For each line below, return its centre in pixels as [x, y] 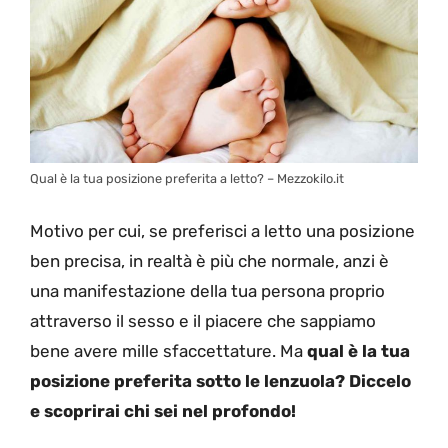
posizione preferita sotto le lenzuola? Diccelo [220, 380]
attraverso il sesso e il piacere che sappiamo [203, 320]
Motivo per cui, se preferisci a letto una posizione [222, 230]
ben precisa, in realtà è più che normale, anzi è [209, 260]
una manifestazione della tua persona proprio [207, 290]
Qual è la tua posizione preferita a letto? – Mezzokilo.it [187, 179]
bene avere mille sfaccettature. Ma [168, 350]
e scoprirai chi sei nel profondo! [163, 410]
